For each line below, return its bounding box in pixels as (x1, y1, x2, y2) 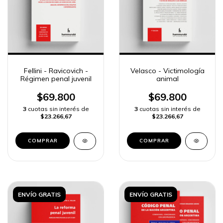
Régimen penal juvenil (20, 74, 92, 84)
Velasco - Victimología (130, 66, 205, 76)
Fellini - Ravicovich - (23, 66, 88, 76)
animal (156, 74, 179, 84)
